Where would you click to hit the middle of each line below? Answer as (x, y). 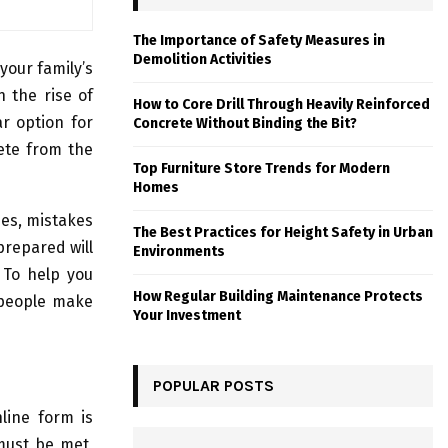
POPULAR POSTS (213, 386)
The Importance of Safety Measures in (259, 41)
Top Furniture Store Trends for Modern (261, 169)
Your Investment (187, 316)
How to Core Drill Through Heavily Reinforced (281, 105)
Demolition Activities (202, 60)
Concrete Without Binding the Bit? (245, 124)
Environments (179, 252)
